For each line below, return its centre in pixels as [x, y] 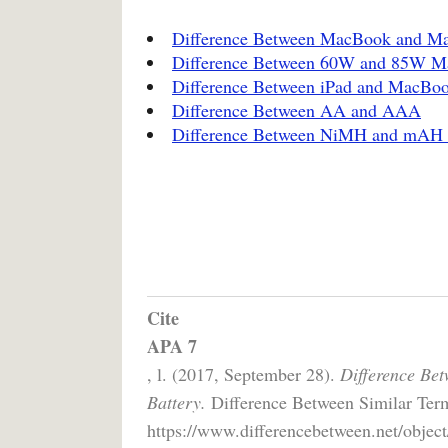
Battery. [176, 401]
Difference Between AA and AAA [296, 109]
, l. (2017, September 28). [243, 373]
